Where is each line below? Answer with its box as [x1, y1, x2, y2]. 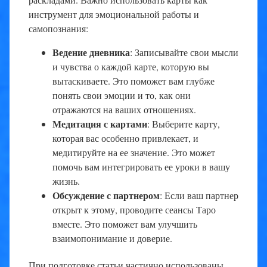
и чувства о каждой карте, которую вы [52, 60, 209, 73]
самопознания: [29, 21, 88, 35]
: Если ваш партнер [160, 188, 238, 201]
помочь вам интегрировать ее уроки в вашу [52, 160, 230, 173]
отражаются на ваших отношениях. [52, 103, 196, 116]
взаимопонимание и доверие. [52, 231, 172, 244]
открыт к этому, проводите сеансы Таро [52, 203, 216, 216]
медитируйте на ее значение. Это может [52, 145, 215, 159]
